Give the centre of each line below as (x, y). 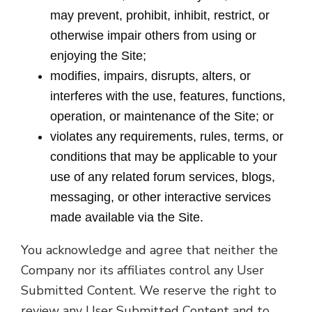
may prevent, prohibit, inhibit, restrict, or (160, 15)
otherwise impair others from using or (154, 36)
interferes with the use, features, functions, (168, 96)
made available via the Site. (127, 217)
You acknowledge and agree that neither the (149, 250)
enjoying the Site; (99, 56)
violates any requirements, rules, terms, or (167, 136)
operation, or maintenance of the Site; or (162, 116)
